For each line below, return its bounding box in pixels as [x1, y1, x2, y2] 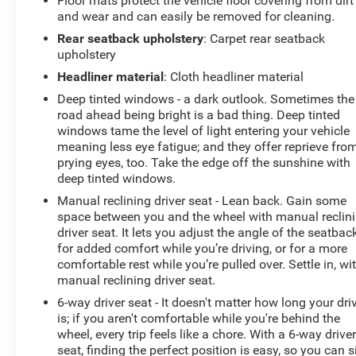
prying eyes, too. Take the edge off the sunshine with [57, 155, 351, 171]
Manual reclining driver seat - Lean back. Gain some [57, 193, 347, 209]
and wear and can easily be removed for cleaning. [57, 9, 335, 25]
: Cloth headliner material [164, 69, 304, 85]
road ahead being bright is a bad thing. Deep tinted [57, 107, 341, 123]
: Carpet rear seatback [203, 31, 326, 47]
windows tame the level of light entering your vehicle [57, 123, 350, 139]
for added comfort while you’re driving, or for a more [57, 241, 348, 257]
